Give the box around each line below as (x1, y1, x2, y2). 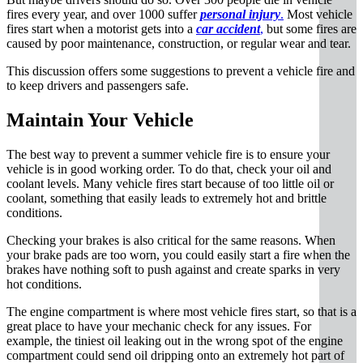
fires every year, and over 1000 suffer (6, 7, 200, 22)
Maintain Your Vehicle (6, 109, 194, 131)
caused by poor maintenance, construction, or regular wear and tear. (6, 36, 351, 51)
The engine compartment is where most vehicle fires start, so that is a (6, 305, 357, 319)
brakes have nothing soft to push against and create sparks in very (6, 263, 340, 277)
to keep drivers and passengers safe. (6, 79, 189, 93)
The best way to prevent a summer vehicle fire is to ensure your (6, 147, 330, 162)
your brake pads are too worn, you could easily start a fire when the (6, 248, 350, 263)
